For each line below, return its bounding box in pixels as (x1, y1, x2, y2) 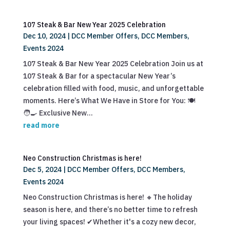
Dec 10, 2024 (23, 31, 66, 41)
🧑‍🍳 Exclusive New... (23, 108, 93, 118)
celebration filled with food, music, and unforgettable (23, 84, 204, 93)
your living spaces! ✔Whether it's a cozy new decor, (23, 217, 196, 226)
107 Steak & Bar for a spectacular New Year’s (23, 71, 176, 81)
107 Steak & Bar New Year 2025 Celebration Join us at (23, 59, 203, 68)
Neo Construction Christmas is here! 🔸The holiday (23, 193, 192, 202)
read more (23, 121, 60, 130)
